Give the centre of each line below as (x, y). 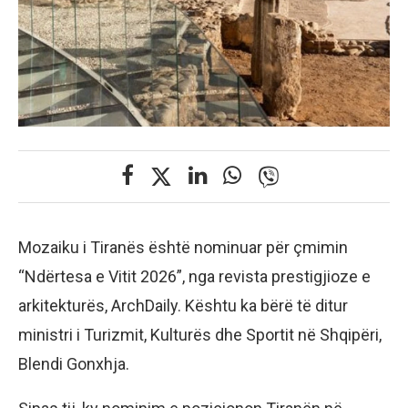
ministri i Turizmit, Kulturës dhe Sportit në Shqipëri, (200, 335)
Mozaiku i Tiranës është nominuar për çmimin (183, 248)
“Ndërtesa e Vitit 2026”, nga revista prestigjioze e (194, 277)
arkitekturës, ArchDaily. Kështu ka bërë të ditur (183, 306)
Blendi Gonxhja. (74, 364)
